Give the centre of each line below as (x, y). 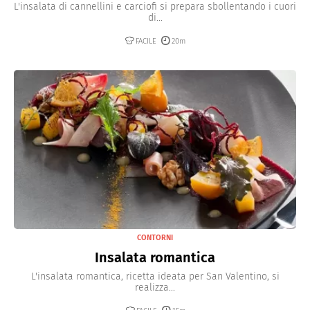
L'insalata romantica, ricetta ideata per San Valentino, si (155, 276)
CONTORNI (155, 237)
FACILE (146, 42)
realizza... (155, 287)
